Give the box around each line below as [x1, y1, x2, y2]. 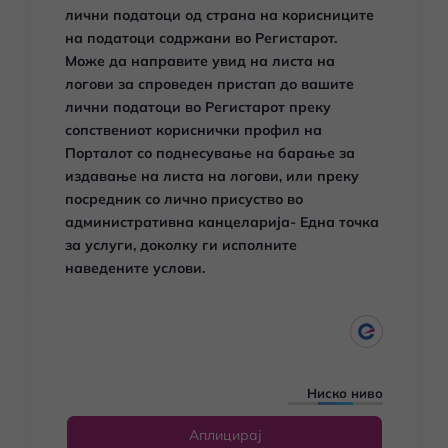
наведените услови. [65, 259, 205, 277]
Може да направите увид [65, 52, 250, 70]
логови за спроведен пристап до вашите [65, 75, 354, 93]
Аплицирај [188, 426, 261, 444]
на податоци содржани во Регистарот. [65, 29, 337, 47]
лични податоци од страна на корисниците [65, 6, 374, 24]
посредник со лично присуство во [65, 190, 303, 208]
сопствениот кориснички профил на [65, 121, 322, 139]
